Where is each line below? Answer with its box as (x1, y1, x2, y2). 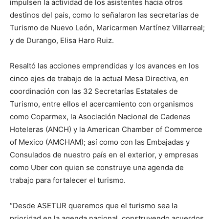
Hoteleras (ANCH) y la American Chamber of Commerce (10, 124, 202, 134)
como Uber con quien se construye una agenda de (10, 162, 184, 172)
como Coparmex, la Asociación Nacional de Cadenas (10, 111, 191, 121)
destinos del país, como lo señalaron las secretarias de (10, 10, 199, 20)
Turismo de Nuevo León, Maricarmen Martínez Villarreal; (10, 22, 205, 32)
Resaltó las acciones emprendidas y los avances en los (10, 61, 199, 70)
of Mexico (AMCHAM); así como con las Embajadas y (10, 137, 190, 147)
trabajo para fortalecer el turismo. (10, 175, 126, 185)
